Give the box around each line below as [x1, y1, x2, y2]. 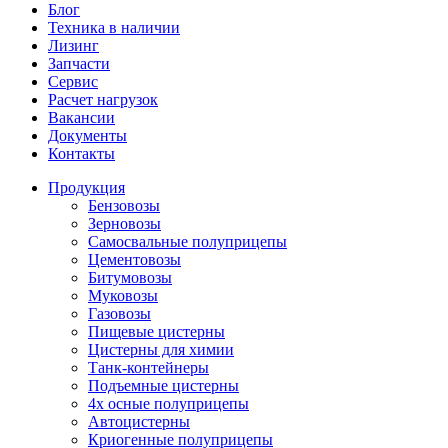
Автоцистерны [88, 412, 190, 430]
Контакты [48, 144, 115, 162]
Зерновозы [88, 214, 161, 232]
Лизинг [48, 36, 99, 54]
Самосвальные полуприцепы [88, 232, 287, 250]
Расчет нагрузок [48, 90, 158, 108]
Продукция [48, 178, 125, 196]
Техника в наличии [48, 18, 180, 36]
